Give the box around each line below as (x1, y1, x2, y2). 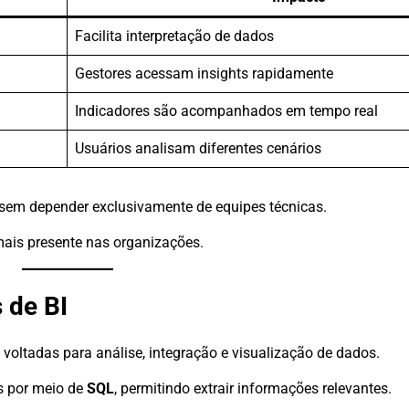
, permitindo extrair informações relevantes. (114, 380, 392, 398)
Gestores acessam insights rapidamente (75, 65, 333, 83)
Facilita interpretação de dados (75, 27, 274, 46)
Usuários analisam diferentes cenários (75, 140, 321, 158)
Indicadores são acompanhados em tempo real (75, 102, 378, 121)
